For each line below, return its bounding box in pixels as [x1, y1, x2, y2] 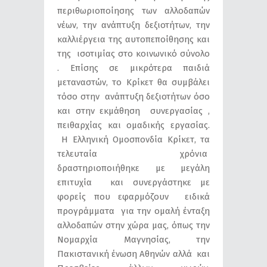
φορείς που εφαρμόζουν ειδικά [57, 191, 210, 202]
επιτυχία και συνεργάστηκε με [57, 176, 210, 188]
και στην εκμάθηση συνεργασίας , [57, 105, 210, 116]
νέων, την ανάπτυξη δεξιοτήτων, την [57, 19, 210, 30]
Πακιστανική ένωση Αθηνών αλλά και [57, 248, 210, 259]
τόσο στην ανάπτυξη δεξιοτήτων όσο [57, 91, 210, 102]
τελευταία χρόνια [57, 148, 210, 159]
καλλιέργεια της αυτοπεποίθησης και [57, 33, 210, 45]
